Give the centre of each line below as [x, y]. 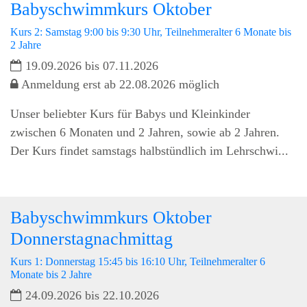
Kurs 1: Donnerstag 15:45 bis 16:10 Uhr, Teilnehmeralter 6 [138, 261]
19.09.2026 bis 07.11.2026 [90, 65]
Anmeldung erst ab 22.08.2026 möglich [119, 84]
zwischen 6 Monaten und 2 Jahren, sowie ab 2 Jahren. [145, 132]
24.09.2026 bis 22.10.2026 [90, 295]
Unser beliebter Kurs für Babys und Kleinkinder [130, 113]
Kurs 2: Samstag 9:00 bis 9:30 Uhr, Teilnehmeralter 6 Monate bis [151, 32]
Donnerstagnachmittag [91, 238]
